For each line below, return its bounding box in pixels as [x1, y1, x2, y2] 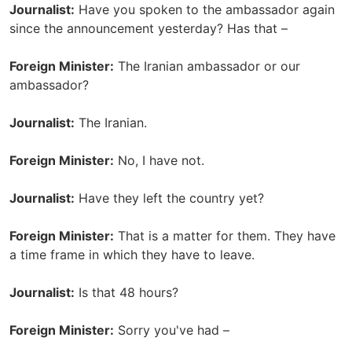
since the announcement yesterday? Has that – [9, 20, 288, 36]
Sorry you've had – [114, 322, 229, 338]
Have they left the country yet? [75, 190, 264, 206]
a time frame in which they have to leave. [9, 247, 255, 262]
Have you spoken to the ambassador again [75, 2, 335, 17]
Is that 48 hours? [75, 284, 178, 300]
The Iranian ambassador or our [114, 58, 300, 74]
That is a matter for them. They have [114, 228, 335, 244]
